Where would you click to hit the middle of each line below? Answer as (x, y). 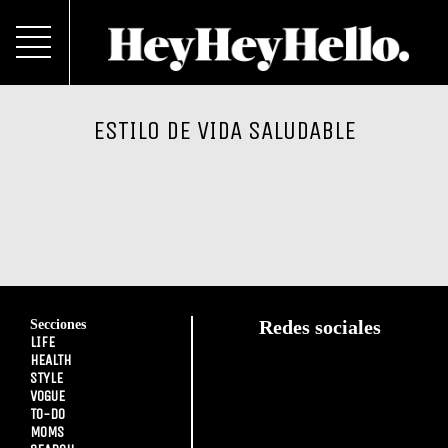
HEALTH (50, 360)
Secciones (58, 324)
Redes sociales (320, 327)
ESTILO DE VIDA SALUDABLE (224, 130)
